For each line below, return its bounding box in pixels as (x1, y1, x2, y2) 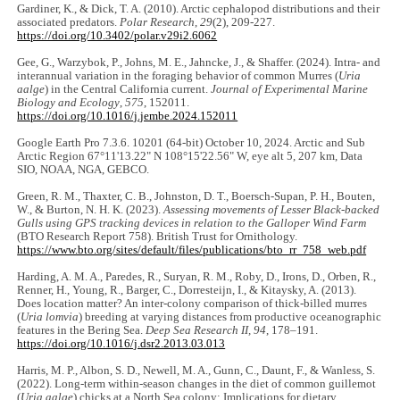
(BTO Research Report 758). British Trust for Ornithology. (17, 230, 298, 244)
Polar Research (120, 16, 196, 29)
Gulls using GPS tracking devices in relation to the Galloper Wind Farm (17, 217, 367, 230)
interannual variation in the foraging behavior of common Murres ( (17, 70, 339, 83)
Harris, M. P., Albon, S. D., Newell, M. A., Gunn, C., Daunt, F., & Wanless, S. (17, 364, 376, 378)
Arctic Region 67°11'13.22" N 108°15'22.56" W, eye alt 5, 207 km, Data (17, 150, 363, 163)
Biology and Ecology (17, 96, 121, 110)
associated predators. (17, 16, 121, 29)
